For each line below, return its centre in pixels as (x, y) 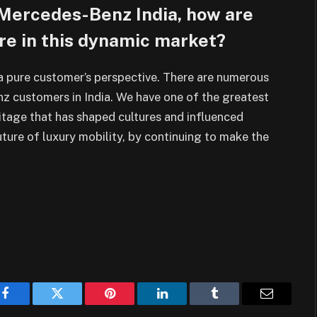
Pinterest (131, 304)
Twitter (75, 304)
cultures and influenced (181, 116)
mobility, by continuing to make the (174, 136)
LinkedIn (184, 304)
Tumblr (232, 304)
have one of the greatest (202, 97)
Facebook (29, 304)
